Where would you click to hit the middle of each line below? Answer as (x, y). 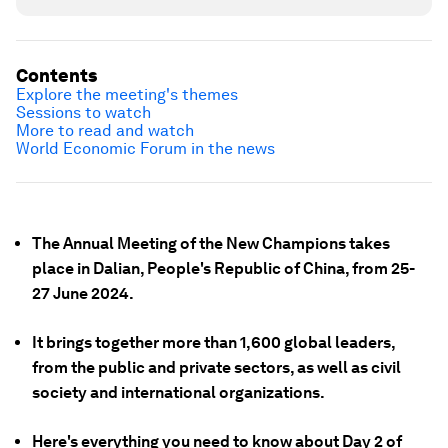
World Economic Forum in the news (145, 148)
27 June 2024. (83, 293)
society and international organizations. (178, 392)
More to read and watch (105, 130)
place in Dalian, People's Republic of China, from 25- (223, 268)
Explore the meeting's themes (127, 94)
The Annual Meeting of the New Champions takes (211, 243)
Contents (56, 75)
